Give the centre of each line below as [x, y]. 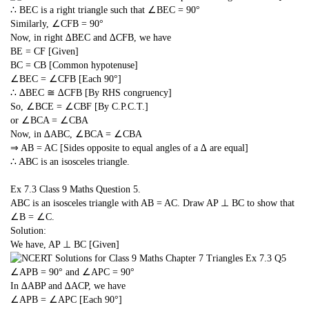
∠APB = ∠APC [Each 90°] [66, 300]
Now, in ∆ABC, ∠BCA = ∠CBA [76, 134]
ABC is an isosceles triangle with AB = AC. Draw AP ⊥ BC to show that [152, 203]
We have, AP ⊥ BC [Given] [65, 244]
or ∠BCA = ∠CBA [49, 120]
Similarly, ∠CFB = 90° [57, 23]
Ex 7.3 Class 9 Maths [52, 189]
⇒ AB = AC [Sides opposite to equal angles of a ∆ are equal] [129, 148]
